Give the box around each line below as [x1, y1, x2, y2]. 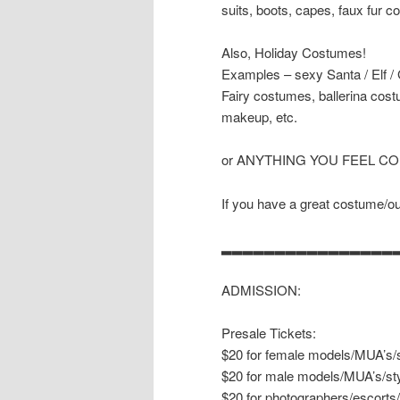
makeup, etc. [221, 107, 297, 127]
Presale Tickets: [221, 322, 316, 342]
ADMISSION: [221, 279, 301, 299]
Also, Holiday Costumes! [221, 43, 366, 62]
